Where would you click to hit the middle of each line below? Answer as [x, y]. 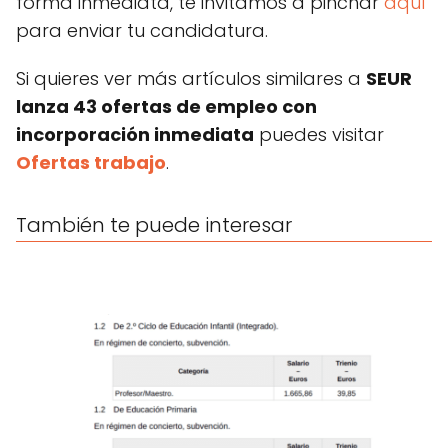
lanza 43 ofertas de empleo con [166, 106]
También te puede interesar [154, 224]
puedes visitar [319, 134]
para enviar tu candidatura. [142, 30]
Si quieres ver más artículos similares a [191, 78]
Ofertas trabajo [91, 162]
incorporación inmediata [135, 134]
